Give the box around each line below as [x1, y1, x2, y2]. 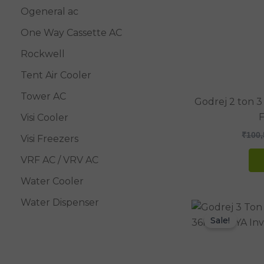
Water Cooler [21, 176, 84, 187]
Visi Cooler [21, 112, 68, 123]
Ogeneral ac [21, 6, 78, 17]
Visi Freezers [21, 133, 78, 144]
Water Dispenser [21, 197, 99, 208]
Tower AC [21, 91, 66, 102]
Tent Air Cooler [21, 70, 91, 81]
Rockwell [21, 48, 65, 60]
